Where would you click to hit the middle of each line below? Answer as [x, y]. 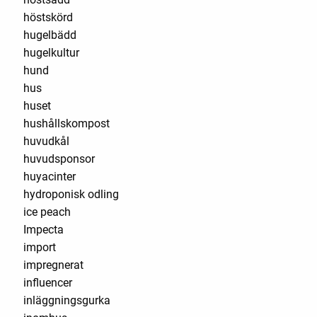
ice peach [47, 212]
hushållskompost [67, 123]
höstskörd [48, 17]
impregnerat [53, 265]
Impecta [44, 229]
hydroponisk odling [71, 194]
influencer [48, 282]
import [40, 247]
